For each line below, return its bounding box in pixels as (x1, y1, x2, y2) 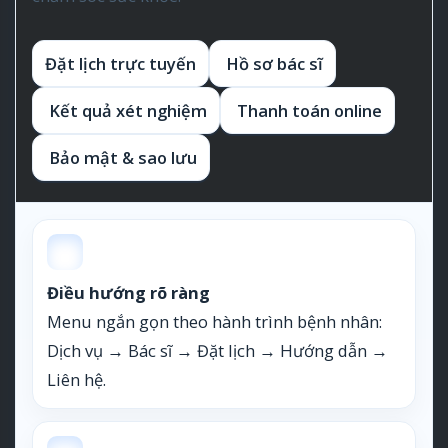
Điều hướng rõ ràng (47, 280, 210, 304)
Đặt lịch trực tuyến (45, 51, 196, 75)
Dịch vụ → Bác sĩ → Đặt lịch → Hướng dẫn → (47, 338, 388, 362)
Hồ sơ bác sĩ (222, 51, 323, 75)
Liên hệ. (47, 367, 106, 391)
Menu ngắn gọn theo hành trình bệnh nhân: (47, 309, 382, 333)
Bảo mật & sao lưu (45, 145, 197, 169)
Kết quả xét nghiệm (45, 98, 207, 122)
